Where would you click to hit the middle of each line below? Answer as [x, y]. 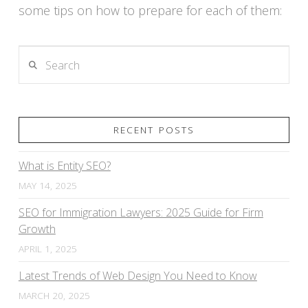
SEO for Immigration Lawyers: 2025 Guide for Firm [141, 213]
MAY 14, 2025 [47, 186]
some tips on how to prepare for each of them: [150, 11]
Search [35, 55]
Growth [37, 229]
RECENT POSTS [154, 130]
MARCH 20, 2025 [54, 295]
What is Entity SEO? [64, 166]
